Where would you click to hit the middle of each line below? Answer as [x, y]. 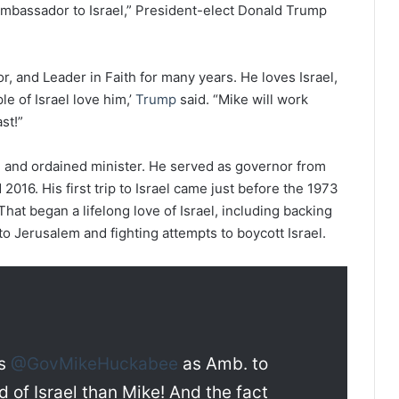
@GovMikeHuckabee [94, 363]
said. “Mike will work [242, 99]
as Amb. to [223, 363]
